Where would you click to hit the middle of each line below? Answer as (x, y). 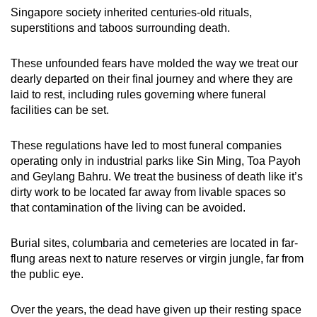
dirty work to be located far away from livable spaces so (148, 192)
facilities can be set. (60, 110)
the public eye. (47, 274)
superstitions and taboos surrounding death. (120, 28)
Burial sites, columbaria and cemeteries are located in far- (154, 243)
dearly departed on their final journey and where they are (152, 79)
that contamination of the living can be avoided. (128, 207)
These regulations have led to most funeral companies (146, 145)
